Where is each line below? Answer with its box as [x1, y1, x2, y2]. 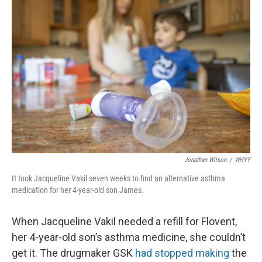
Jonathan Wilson [184, 156, 226, 164]
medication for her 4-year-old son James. [12, 185, 144, 195]
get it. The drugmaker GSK [12, 247, 135, 259]
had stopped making [135, 247, 229, 259]
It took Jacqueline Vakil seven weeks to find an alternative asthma [12, 174, 225, 183]
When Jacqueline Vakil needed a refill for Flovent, [12, 215, 237, 227]
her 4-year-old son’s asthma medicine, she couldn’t [12, 231, 246, 243]
